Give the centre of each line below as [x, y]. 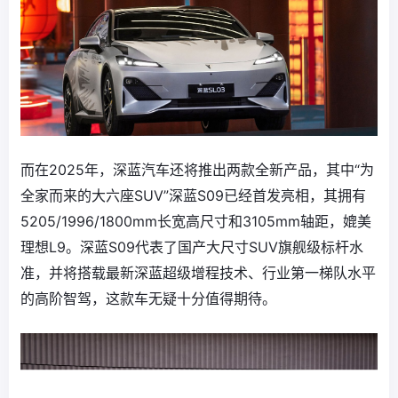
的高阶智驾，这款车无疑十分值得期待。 [148, 299]
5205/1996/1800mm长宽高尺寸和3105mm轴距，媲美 [196, 222]
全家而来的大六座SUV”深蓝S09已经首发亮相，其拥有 [193, 196]
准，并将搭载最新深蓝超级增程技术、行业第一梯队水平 [198, 273]
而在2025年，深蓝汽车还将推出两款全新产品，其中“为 [197, 170]
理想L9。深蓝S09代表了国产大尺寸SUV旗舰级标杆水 [192, 247]
